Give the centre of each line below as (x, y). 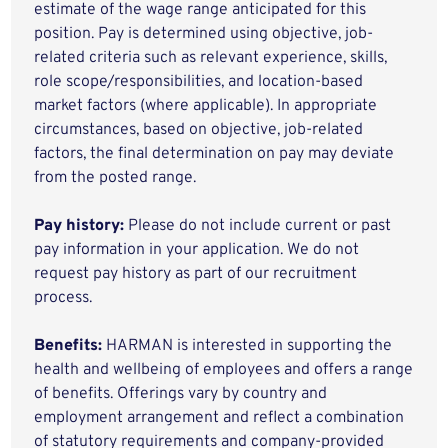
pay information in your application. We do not (197, 250)
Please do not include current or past (258, 226)
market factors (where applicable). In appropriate (206, 106)
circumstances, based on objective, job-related (199, 130)
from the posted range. (115, 178)
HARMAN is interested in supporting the (247, 346)
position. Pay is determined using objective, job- (204, 34)
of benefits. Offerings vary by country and (181, 394)
